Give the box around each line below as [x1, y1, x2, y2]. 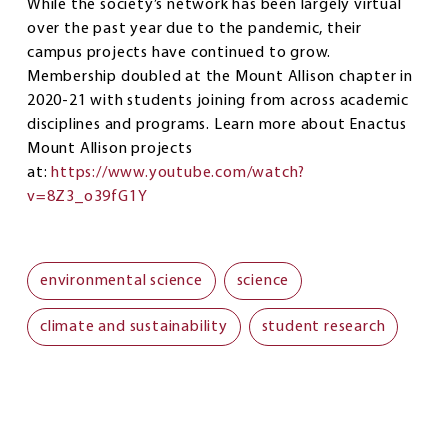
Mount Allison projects [27, 140, 193, 157]
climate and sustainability [40, 318, 228, 335]
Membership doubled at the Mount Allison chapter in [27, 68, 413, 85]
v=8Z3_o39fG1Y [27, 188, 148, 205]
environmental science [40, 272, 203, 289]
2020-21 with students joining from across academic [27, 92, 409, 109]
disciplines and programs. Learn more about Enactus [27, 116, 407, 133]
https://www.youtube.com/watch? [51, 164, 306, 181]
